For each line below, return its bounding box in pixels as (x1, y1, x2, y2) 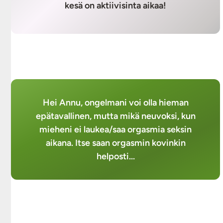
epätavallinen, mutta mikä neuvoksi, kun (35, 110, 196, 121)
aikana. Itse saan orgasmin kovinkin (45, 137, 186, 148)
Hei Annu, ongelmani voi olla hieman (42, 97, 189, 108)
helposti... (96, 150, 135, 162)
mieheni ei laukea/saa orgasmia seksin (39, 123, 192, 135)
